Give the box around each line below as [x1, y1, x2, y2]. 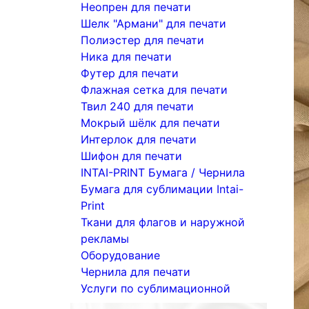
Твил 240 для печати [81, 99, 194, 113]
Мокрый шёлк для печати [81, 116, 220, 130]
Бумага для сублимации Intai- [81, 182, 243, 196]
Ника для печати [81, 50, 172, 63]
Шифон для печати [81, 149, 182, 163]
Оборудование [81, 248, 160, 262]
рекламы [81, 232, 129, 246]
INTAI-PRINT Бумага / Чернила [81, 166, 245, 179]
